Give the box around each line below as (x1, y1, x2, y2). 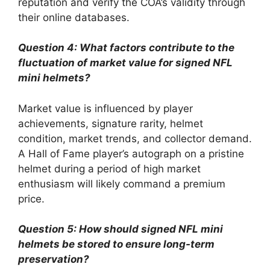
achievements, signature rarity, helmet (18, 117, 203, 130)
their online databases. (18, 11, 130, 24)
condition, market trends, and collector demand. (18, 132, 252, 145)
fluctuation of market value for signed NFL (18, 57, 233, 69)
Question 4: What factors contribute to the (18, 42, 234, 54)
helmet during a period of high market (18, 162, 201, 175)
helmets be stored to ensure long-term (18, 238, 215, 250)
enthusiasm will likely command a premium (18, 177, 225, 190)
